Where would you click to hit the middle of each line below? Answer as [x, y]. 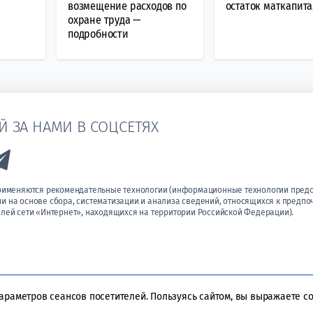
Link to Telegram [56, 157]
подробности [98, 34]
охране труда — [104, 20]
